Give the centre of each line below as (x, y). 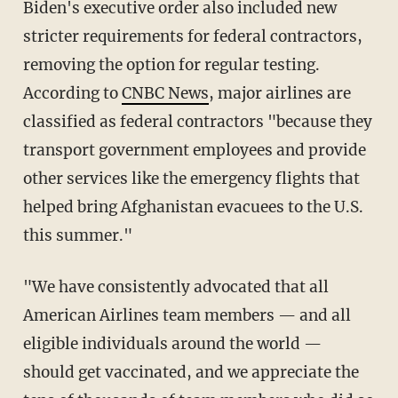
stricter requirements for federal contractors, (192, 36)
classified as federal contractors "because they (197, 121)
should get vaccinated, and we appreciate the (191, 372)
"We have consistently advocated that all (35, 287)
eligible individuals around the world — (172, 343)
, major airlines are (279, 93)
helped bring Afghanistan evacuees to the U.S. (193, 207)
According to (72, 93)
